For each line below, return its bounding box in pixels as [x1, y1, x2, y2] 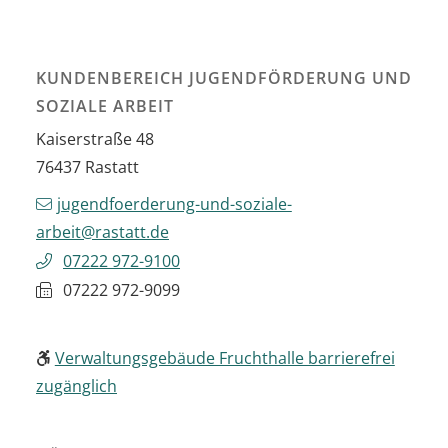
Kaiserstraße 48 [36, 127, 154, 150]
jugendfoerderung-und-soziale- [56, 192, 292, 215]
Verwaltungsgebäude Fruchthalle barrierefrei [54, 346, 395, 369]
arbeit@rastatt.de [36, 220, 169, 243]
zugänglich [36, 374, 117, 397]
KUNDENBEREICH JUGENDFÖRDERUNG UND [36, 66, 412, 89]
